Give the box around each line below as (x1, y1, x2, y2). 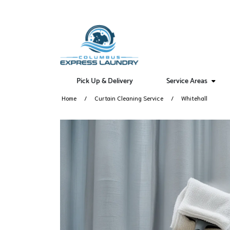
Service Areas (166, 75, 208, 87)
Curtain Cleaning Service (94, 94, 163, 102)
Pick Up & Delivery (76, 75, 133, 87)
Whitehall (181, 94, 207, 102)
